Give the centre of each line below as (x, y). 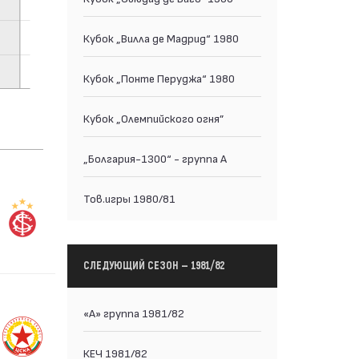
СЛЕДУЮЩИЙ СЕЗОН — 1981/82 (153, 266)
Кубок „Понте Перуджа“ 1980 (159, 78)
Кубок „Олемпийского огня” (153, 118)
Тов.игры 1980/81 (129, 198)
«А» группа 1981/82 (133, 313)
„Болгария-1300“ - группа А (155, 158)
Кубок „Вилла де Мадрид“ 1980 (161, 38)
